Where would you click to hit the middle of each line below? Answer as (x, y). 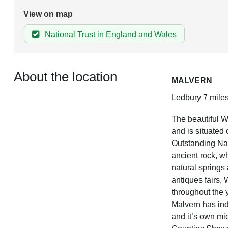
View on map (48, 14)
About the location (65, 77)
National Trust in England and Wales (110, 35)
